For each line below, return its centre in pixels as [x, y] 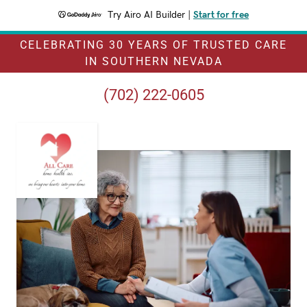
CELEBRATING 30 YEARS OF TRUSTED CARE [153, 45]
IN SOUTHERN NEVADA [153, 61]
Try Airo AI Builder [146, 15]
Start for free [221, 15]
